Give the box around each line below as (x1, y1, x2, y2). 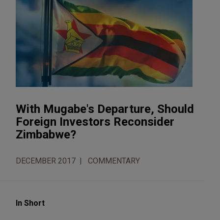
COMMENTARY (88, 156, 140, 165)
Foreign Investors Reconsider (16, 114, 174, 129)
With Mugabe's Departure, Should (16, 102, 194, 116)
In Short (16, 198, 45, 208)
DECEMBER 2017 (16, 156, 76, 165)
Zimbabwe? (16, 127, 76, 141)
